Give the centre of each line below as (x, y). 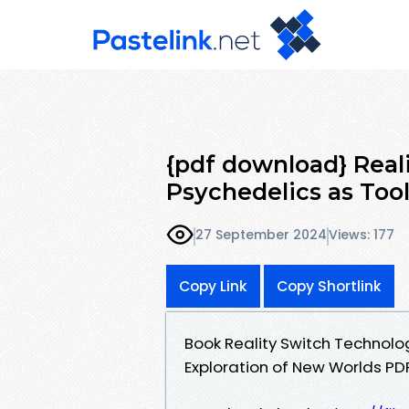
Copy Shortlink (329, 286)
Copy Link (213, 286)
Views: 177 (362, 235)
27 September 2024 (261, 235)
